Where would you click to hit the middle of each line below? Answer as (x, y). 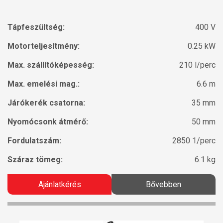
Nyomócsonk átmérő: (48, 122)
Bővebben (164, 185)
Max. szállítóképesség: (51, 65)
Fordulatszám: (34, 141)
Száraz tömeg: (35, 160)
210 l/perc (197, 65)
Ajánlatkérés (59, 185)
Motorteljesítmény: (44, 46)
